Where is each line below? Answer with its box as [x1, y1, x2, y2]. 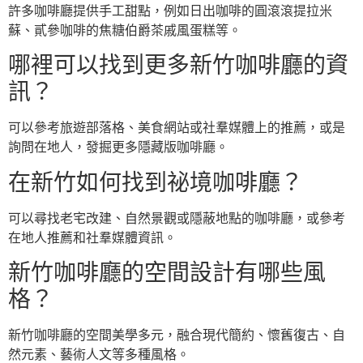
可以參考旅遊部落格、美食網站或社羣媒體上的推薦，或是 [8, 121, 345, 135]
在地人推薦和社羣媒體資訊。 [8, 230, 177, 245]
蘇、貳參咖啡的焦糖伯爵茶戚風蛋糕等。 [8, 23, 241, 37]
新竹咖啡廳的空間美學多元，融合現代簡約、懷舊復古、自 [8, 328, 345, 343]
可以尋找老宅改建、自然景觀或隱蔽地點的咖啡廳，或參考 [8, 211, 345, 225]
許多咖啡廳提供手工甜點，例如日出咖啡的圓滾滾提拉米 [8, 3, 332, 18]
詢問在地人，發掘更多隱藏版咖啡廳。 [8, 140, 228, 155]
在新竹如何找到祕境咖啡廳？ [8, 169, 303, 195]
